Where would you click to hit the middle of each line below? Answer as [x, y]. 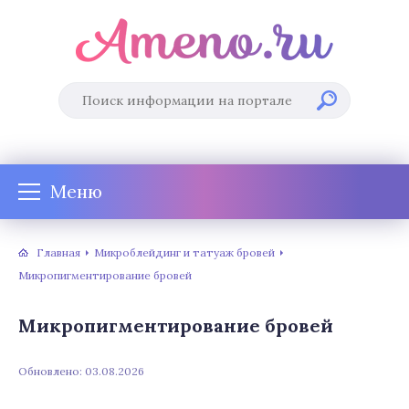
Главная [58, 252]
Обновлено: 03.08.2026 [81, 371]
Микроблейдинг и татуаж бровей [184, 252]
